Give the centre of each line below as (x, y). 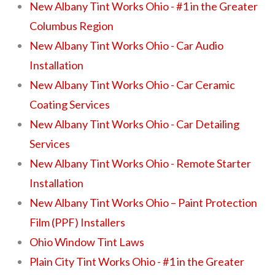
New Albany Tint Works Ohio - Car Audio (127, 45)
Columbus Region (72, 25)
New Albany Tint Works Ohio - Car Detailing (135, 124)
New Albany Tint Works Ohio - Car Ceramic (133, 84)
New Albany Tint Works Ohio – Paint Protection (144, 202)
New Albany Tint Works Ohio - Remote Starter (141, 163)
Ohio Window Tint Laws (87, 242)
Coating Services (70, 104)
